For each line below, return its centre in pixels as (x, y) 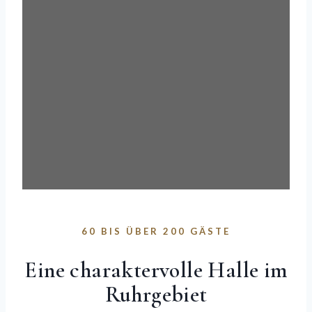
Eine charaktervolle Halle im (156, 270)
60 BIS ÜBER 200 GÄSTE (156, 231)
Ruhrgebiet (156, 295)
